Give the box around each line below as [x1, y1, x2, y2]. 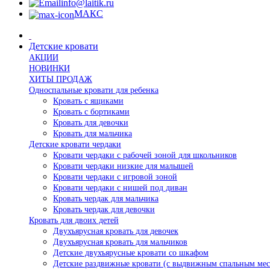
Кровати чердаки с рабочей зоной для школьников [53, 150, 237, 160]
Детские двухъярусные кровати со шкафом [53, 248, 209, 257]
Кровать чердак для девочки [53, 204, 155, 214]
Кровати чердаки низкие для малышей [53, 161, 193, 171]
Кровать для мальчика [53, 128, 132, 138]
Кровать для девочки [53, 118, 128, 127]
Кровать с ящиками [53, 96, 124, 105]
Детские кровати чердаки [29, 139, 121, 149]
